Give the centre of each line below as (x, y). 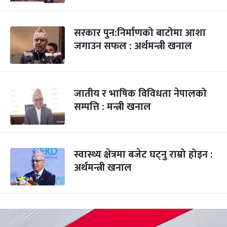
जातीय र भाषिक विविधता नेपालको (140, 94)
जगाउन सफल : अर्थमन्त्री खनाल (133, 46)
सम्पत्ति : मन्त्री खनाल (112, 107)
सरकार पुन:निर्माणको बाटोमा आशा (140, 33)
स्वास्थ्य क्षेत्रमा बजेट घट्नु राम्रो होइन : (143, 155)
